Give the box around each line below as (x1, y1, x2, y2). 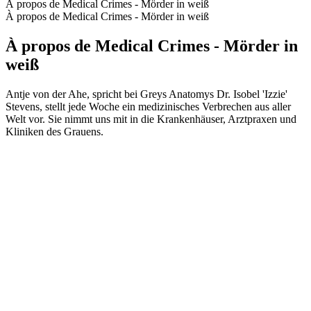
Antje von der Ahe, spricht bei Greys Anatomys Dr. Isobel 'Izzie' (6, 87, 287, 100)
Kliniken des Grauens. (6, 125, 103, 137)
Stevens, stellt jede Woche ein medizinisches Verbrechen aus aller (6, 100, 291, 112)
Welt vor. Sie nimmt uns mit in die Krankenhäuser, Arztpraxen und (6, 112, 296, 125)
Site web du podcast (6, 137, 94, 150)
